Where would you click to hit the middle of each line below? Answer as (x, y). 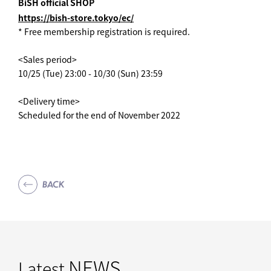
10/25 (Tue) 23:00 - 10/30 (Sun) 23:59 (90, 73)
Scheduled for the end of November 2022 (99, 115)
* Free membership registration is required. (104, 31)
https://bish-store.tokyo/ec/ (76, 17)
